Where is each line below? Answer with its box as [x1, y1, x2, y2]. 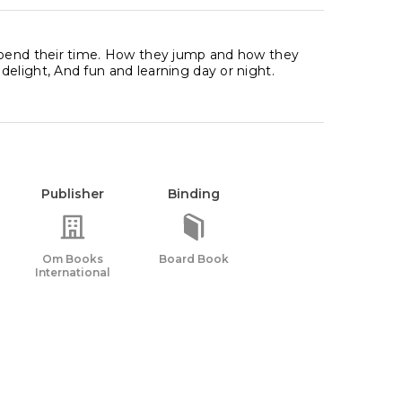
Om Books [42, 252, 103, 266]
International [35, 266, 110, 279]
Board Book [159, 252, 229, 266]
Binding [168, 186, 220, 202]
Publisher [41, 186, 104, 202]
